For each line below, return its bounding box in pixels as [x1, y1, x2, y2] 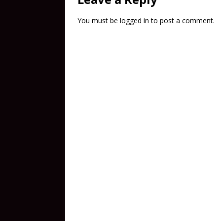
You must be [77, 15, 120, 25]
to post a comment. [149, 15, 215, 25]
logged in [120, 15, 149, 25]
